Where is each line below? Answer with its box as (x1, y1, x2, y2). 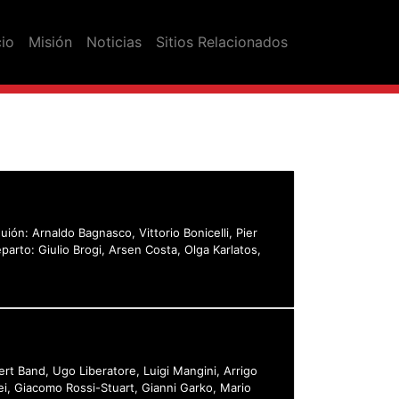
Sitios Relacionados (156, 33, 288, 52)
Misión (28, 33, 72, 52)
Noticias (86, 33, 142, 52)
